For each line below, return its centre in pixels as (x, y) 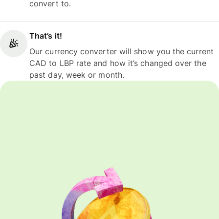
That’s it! (46, 35)
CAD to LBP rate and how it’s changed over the (118, 63)
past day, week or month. (77, 75)
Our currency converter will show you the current (121, 51)
